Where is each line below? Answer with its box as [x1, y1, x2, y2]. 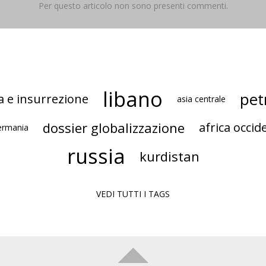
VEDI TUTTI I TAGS [96, 188, 170, 200]
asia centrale [177, 93, 226, 105]
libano [103, 85, 163, 113]
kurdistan [139, 147, 199, 165]
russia [66, 142, 125, 170]
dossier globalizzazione [43, 118, 185, 137]
